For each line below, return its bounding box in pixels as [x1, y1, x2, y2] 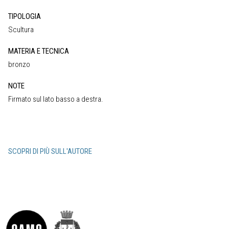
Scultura [8, 25, 34, 34]
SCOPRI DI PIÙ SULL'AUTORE [8, 146, 92, 156]
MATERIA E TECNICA [8, 46, 69, 56]
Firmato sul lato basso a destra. [8, 94, 103, 104]
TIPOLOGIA [8, 11, 41, 21]
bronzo [8, 59, 30, 69]
